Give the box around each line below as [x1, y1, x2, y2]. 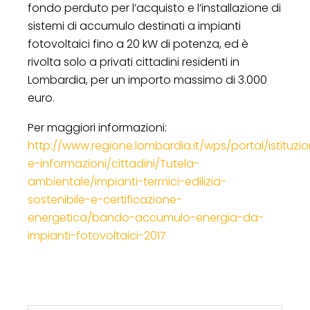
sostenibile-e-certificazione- [28, 191, 182, 208]
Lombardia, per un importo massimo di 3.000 [28, 71, 267, 88]
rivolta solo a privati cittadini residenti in [28, 53, 239, 70]
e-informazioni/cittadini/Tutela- [28, 155, 199, 172]
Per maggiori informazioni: [28, 119, 167, 136]
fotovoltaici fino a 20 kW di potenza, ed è [28, 35, 248, 52]
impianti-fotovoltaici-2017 [28, 227, 166, 244]
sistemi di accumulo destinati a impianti [28, 17, 241, 34]
